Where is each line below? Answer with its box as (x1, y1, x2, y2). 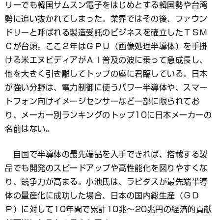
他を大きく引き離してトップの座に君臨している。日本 (5, 70, 208, 78)
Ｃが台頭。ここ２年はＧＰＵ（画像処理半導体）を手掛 (5, 42, 208, 50)
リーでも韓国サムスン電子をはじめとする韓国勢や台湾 (5, 1, 208, 9)
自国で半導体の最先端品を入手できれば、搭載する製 (5, 150, 208, 158)
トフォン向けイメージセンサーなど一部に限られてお (5, 97, 199, 105)
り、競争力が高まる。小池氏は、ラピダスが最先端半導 (5, 178, 208, 186)
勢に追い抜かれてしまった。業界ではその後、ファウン (5, 15, 208, 23)
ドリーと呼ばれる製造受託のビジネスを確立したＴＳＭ (5, 28, 208, 36)
